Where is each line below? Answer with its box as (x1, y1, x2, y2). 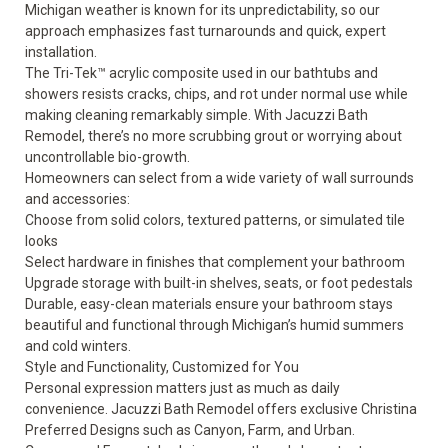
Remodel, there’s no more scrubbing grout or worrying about (25, 128, 402, 144)
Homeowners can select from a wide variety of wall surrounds (25, 170, 414, 186)
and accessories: (25, 191, 130, 207)
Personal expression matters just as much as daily (25, 380, 340, 396)
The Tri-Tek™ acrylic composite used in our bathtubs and (25, 65, 378, 81)
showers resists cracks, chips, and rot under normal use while (25, 86, 408, 102)
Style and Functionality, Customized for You (25, 359, 299, 375)
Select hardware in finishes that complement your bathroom (25, 254, 405, 270)
